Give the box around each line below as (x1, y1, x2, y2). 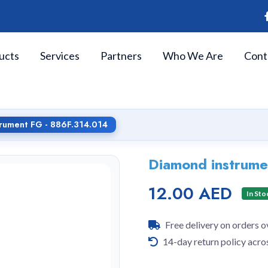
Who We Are (163, 48, 223, 62)
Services (40, 48, 80, 62)
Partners (100, 48, 142, 62)
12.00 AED (148, 181, 232, 206)
